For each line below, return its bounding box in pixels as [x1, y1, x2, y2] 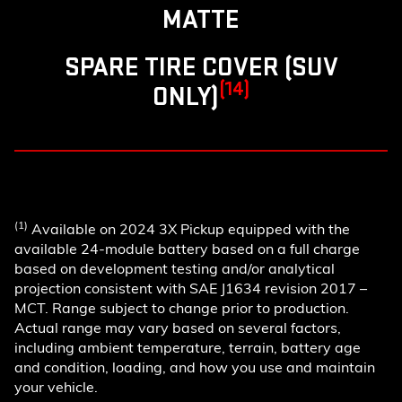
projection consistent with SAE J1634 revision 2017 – [14, 278, 367, 297]
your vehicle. [14, 377, 98, 396]
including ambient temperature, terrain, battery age [14, 337, 361, 356]
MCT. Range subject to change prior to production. [14, 298, 349, 317]
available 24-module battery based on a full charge [14, 239, 360, 258]
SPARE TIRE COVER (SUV [64, 50, 338, 83]
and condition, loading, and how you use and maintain [14, 357, 375, 376]
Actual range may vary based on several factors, [14, 318, 341, 336]
